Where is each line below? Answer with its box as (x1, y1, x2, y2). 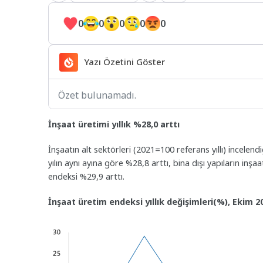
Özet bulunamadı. (58, 89, 136, 102)
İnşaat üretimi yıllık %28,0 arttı (48, 119, 180, 130)
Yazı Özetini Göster (83, 56, 165, 68)
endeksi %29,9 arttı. (48, 171, 124, 183)
